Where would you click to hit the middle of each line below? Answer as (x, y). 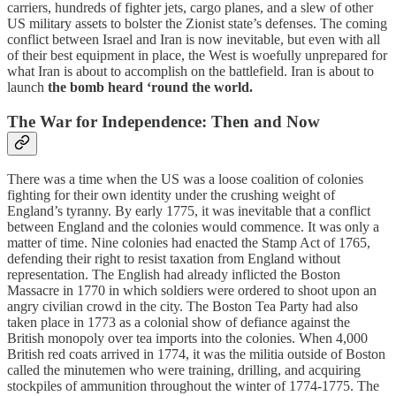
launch (27, 87)
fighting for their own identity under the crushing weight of (171, 195)
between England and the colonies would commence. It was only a (193, 227)
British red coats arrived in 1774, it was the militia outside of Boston (196, 354)
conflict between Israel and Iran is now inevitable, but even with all (194, 39)
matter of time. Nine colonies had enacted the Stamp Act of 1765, (189, 243)
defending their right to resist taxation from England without (174, 259)
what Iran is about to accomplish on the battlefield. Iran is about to (190, 71)
